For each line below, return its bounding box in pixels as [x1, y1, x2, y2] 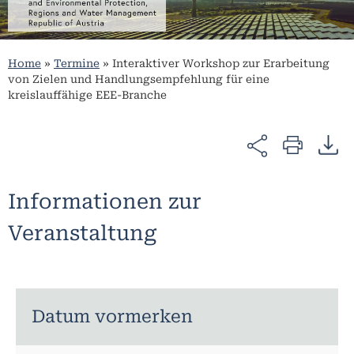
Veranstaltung [8, 220, 156, 245]
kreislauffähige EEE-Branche [8, 88, 167, 102]
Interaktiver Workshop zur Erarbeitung [112, 57, 330, 70]
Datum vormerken [32, 306, 193, 326]
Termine [54, 57, 100, 70]
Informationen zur [8, 189, 201, 213]
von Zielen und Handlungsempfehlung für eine [8, 73, 269, 86]
